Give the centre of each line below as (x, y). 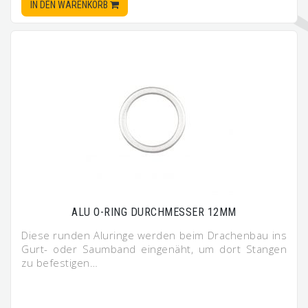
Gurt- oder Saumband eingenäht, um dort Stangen (154, 249)
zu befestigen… (59, 263)
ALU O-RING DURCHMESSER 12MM (154, 212)
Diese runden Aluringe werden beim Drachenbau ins (154, 235)
